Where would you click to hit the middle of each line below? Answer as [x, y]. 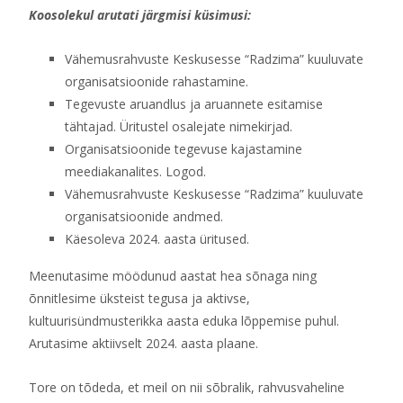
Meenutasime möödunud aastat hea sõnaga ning [173, 276]
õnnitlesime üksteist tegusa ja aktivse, [139, 298]
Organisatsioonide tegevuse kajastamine [184, 149]
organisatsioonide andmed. [144, 216]
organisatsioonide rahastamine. [157, 81]
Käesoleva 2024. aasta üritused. [157, 239]
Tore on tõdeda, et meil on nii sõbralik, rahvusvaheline [187, 387]
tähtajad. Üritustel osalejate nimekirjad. [179, 126]
